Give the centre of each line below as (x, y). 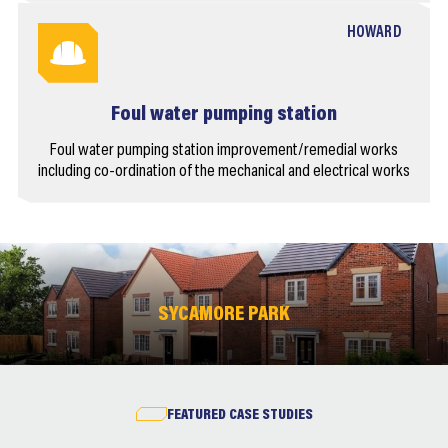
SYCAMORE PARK (224, 315)
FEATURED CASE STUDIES (239, 415)
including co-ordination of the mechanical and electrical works (224, 171)
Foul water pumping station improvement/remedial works (224, 150)
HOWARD (374, 32)
